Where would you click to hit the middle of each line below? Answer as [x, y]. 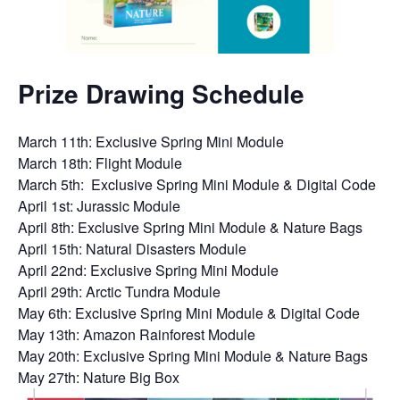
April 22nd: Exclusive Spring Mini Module [148, 270]
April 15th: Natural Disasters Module [132, 248]
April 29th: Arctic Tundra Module [119, 291]
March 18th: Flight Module [100, 162]
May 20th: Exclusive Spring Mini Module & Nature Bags [193, 355]
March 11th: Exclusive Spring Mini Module [151, 141]
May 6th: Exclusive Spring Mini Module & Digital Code [189, 312]
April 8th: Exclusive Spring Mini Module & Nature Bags [190, 227]
